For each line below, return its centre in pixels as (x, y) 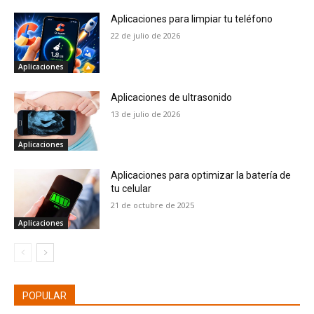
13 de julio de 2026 (146, 114)
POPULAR (45, 296)
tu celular (131, 189)
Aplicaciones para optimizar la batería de (201, 176)
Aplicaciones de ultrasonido (172, 97)
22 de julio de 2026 (146, 35)
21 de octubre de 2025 (153, 205)
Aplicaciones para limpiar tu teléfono (192, 19)
